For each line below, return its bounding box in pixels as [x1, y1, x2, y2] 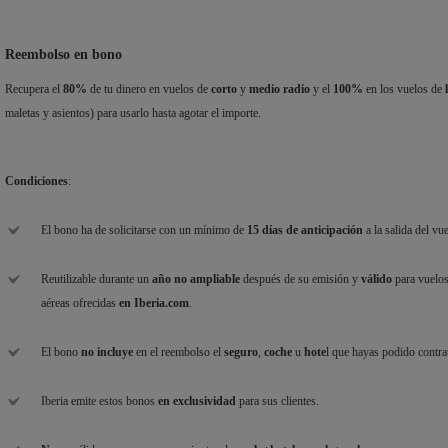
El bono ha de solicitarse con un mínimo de [41, 223, 247, 238]
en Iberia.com [119, 296, 189, 311]
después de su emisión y [240, 272, 361, 287]
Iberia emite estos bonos [41, 394, 158, 409]
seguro [224, 345, 258, 360]
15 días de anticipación [247, 223, 366, 238]
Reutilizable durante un [41, 272, 152, 287]
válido [361, 272, 395, 287]
